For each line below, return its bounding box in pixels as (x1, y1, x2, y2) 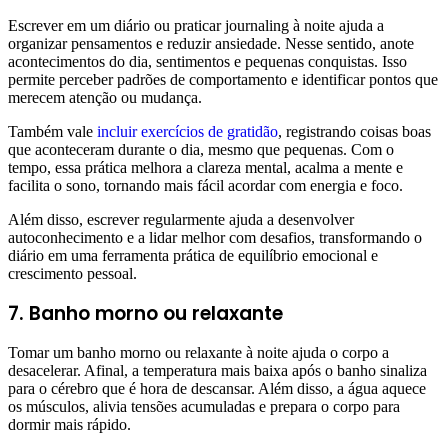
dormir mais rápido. (8, 416, 131, 434)
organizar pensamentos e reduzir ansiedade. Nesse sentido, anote (8, 35, 414, 53)
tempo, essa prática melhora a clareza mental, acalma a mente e (8, 159, 403, 177)
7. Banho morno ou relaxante (8, 300, 283, 328)
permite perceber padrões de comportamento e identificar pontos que (8, 71, 438, 89)
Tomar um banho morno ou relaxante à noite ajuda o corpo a (8, 344, 389, 362)
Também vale (8, 123, 97, 141)
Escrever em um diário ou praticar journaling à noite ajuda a (8, 17, 384, 35)
